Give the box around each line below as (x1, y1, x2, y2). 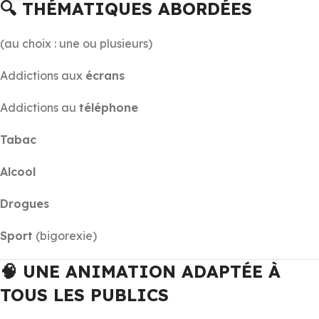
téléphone (79, 100, 138, 115)
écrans (85, 68, 125, 83)
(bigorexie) (33, 228, 97, 243)
